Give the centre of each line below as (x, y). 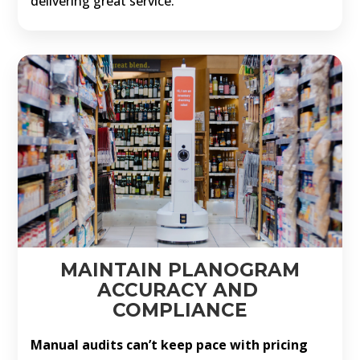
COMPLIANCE (180, 310)
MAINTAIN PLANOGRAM (180, 270)
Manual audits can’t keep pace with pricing (170, 344)
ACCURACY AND (180, 290)
